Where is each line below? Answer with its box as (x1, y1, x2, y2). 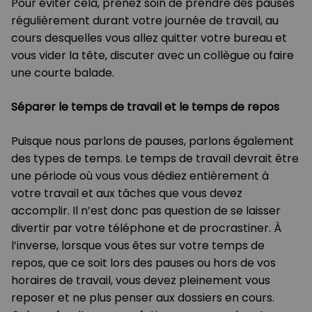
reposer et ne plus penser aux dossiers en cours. (11, 290, 274, 306)
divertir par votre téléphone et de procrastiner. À (11, 220, 281, 237)
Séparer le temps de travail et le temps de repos (11, 99, 279, 116)
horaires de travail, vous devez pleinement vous (11, 272, 270, 289)
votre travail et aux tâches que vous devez (11, 185, 242, 202)
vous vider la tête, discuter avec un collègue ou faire (11, 47, 294, 64)
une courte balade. (11, 65, 114, 81)
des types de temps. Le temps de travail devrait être (11, 150, 299, 167)
